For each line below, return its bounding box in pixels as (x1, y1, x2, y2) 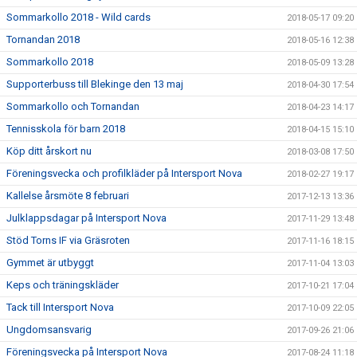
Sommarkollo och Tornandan (6, 100, 139, 113)
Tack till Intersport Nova (6, 301, 114, 314)
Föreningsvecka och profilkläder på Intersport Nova (6, 167, 242, 180)
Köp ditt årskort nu (6, 145, 92, 158)
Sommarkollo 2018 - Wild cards (6, 11, 151, 24)
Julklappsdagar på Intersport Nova (6, 212, 167, 225)
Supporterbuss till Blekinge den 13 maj (6, 78, 183, 91)
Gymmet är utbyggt (6, 257, 94, 269)
